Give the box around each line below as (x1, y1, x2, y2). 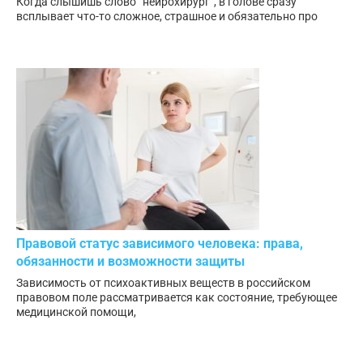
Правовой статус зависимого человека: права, (16, 236, 303, 252)
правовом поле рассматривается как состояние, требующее (16, 291, 337, 305)
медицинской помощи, (16, 305, 136, 319)
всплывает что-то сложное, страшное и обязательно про (16, 10, 318, 23)
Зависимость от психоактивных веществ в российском (16, 276, 310, 290)
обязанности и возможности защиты (16, 254, 245, 270)
